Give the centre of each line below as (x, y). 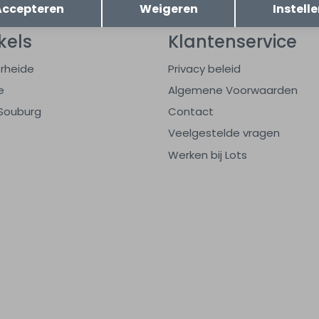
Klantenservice (232, 42)
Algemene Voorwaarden (233, 90)
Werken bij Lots (208, 155)
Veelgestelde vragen (224, 133)
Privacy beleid (204, 69)
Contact (191, 112)
